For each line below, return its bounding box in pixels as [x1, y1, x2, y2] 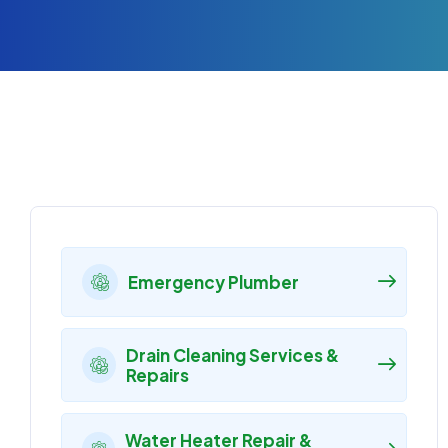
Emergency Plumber [128, 271, 299, 293]
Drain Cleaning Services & [125, 344, 339, 366]
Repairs [125, 364, 189, 386]
